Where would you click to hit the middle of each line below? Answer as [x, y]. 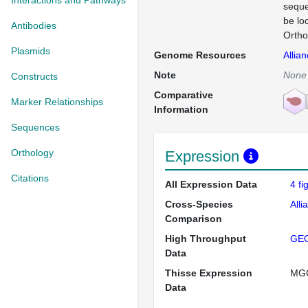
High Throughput [206, 239]
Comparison [194, 219]
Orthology [32, 153]
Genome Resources [200, 55]
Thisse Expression [209, 273]
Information [181, 109]
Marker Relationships [57, 102]
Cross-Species [199, 204]
